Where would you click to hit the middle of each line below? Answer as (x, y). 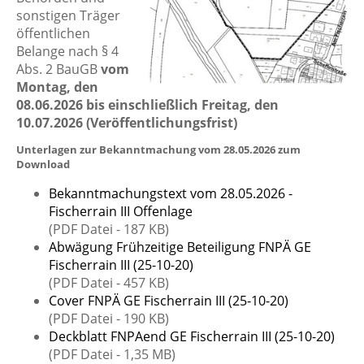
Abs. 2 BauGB (58, 69)
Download (43, 165)
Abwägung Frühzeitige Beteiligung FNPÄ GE (180, 247)
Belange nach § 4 (67, 51)
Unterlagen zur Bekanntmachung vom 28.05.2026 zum (158, 150)
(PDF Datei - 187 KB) (109, 230)
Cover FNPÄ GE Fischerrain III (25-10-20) (169, 301)
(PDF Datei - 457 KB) (109, 283)
